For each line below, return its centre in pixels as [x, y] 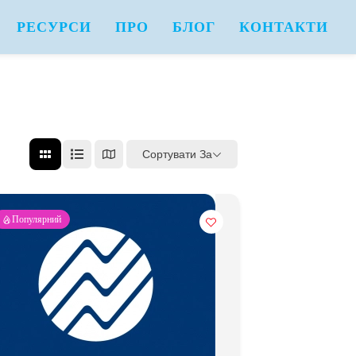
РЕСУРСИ [54, 27]
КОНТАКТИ [284, 27]
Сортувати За [177, 154]
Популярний [36, 219]
